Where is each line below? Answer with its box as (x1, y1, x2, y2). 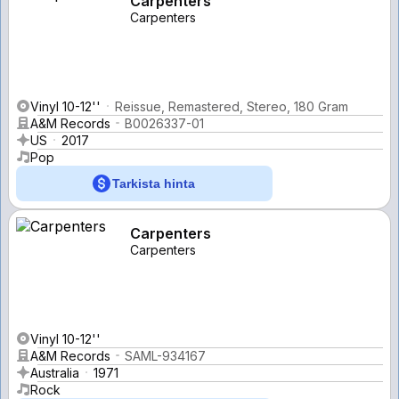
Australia (30, 364, 79, 380)
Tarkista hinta (111, 175, 195, 191)
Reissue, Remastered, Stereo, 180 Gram (115, 98, 348, 114)
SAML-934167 (125, 347, 206, 363)
